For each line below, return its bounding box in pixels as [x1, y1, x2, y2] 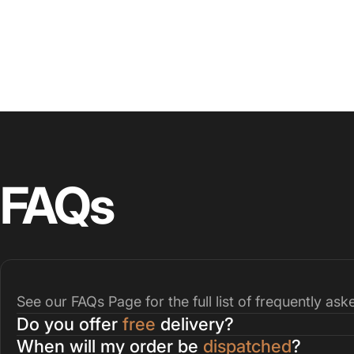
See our [17, 293, 71, 311]
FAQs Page [71, 293, 141, 311]
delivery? [156, 314, 234, 335]
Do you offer [17, 314, 122, 335]
